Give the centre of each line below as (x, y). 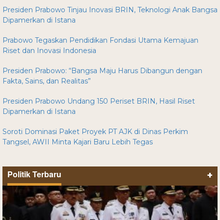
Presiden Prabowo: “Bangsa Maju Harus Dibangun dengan (102, 70)
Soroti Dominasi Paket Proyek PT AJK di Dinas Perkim (95, 131)
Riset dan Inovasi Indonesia (49, 50)
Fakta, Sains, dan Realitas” (47, 81)
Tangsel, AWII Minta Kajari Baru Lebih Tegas (78, 142)
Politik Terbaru (34, 174)
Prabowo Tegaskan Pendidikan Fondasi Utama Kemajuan (100, 40)
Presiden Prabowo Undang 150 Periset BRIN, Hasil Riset (99, 101)
